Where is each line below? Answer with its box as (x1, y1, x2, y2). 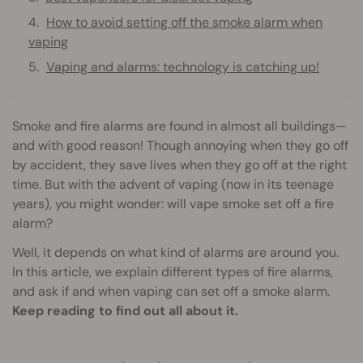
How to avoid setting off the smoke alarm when (46, 13, 322, 31)
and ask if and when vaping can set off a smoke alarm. (12, 282, 330, 300)
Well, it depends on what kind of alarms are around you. (12, 243, 339, 261)
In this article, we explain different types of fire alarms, (12, 263, 333, 280)
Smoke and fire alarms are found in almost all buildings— (12, 117, 347, 135)
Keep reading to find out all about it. (12, 301, 238, 319)
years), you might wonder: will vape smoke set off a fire (12, 194, 334, 212)
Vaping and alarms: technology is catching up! (46, 58, 319, 75)
